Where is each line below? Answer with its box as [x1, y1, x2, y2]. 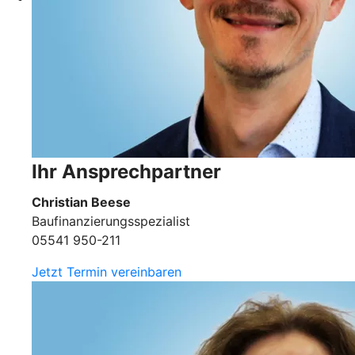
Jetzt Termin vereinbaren [32, 263, 181, 280]
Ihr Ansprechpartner [32, 159, 221, 183]
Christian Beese [32, 193, 131, 210]
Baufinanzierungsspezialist [32, 212, 190, 229]
